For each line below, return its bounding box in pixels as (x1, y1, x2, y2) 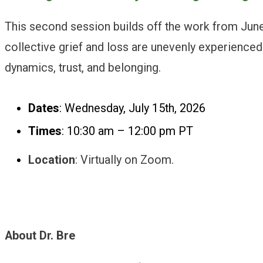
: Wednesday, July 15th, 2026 (59, 101, 208, 115)
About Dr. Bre (5, 229, 78, 243)
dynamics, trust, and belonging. (5, 60, 164, 75)
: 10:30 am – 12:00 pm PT (62, 124, 196, 138)
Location (28, 153, 75, 167)
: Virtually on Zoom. (75, 153, 177, 167)
